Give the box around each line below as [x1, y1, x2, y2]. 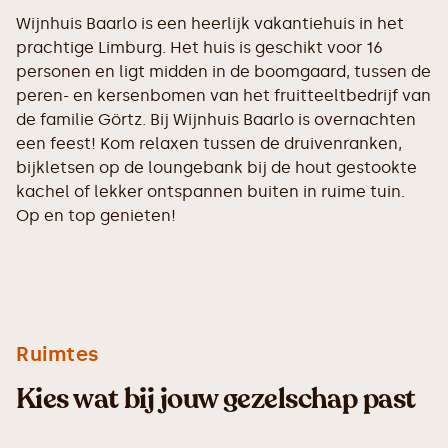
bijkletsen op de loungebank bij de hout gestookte [16, 158, 417, 177]
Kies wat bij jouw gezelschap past [16, 380, 416, 418]
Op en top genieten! [16, 206, 176, 225]
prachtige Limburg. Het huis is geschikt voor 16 [16, 38, 383, 57]
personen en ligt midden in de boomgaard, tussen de [16, 62, 431, 81]
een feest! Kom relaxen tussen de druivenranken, [16, 134, 402, 153]
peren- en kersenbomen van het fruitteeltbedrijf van [16, 86, 431, 105]
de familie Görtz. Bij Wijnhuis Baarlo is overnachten [16, 110, 416, 129]
